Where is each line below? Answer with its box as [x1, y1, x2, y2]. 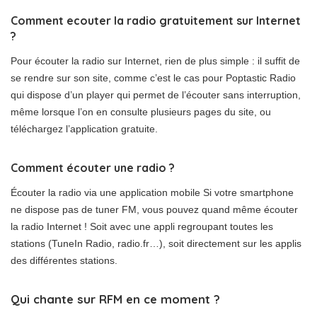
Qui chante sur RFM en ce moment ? [11, 292, 220, 306]
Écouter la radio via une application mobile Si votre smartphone [11, 187, 294, 198]
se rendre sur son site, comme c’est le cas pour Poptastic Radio [11, 72, 296, 83]
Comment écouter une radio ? [11, 161, 175, 175]
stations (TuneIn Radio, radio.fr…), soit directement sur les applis [11, 238, 301, 249]
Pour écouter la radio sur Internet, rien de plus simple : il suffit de [11, 55, 300, 67]
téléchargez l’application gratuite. [11, 123, 158, 134]
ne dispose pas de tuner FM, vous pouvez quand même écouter [11, 204, 298, 215]
